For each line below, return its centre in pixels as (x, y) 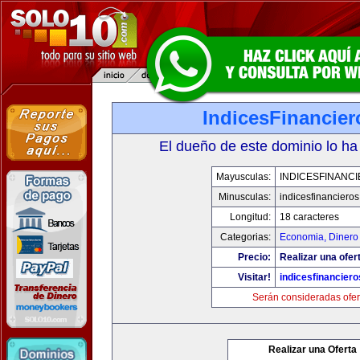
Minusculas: (244, 197)
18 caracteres (309, 217)
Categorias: (245, 237)
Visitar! (254, 277)
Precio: (254, 257)
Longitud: (250, 217)
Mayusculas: (243, 177)
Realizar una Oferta (313, 350)
